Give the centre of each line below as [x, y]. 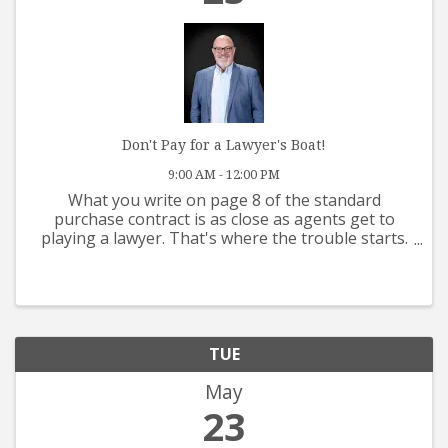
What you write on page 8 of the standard [224, 200]
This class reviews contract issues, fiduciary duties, [224, 257]
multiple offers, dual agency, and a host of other [224, 276]
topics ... [224, 295]
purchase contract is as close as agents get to [224, 219]
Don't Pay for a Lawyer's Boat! [224, 145]
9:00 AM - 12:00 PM [224, 174]
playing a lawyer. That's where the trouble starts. [224, 238]
